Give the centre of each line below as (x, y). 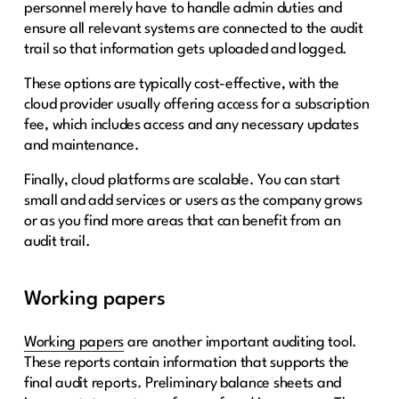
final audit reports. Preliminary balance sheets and (183, 384)
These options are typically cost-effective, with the (181, 85)
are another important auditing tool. (241, 343)
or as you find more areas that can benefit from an (182, 222)
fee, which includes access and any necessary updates (191, 126)
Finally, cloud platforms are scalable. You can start (182, 181)
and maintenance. (81, 146)
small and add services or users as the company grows (193, 201)
